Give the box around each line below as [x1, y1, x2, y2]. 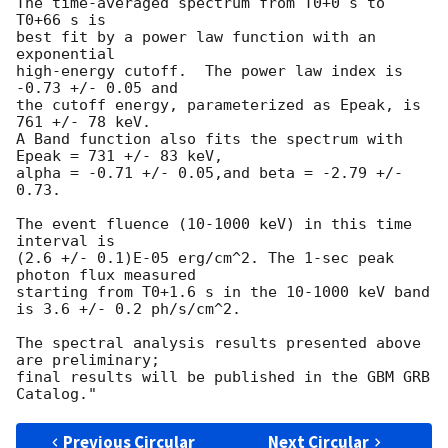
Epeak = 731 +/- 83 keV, [16, 147, 223, 166]
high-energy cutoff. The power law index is [16, 62, 403, 81]
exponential [16, 45, 115, 64]
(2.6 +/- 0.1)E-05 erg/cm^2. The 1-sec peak [16, 249, 394, 268]
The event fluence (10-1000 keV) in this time [16, 215, 412, 234]
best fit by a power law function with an [16, 28, 376, 47]
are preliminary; [16, 351, 160, 370]
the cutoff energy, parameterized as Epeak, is [16, 96, 421, 115]
